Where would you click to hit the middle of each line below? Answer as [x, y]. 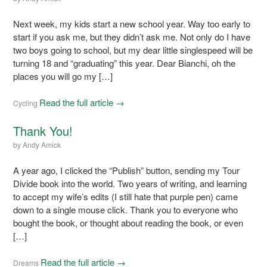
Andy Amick [42, 144]
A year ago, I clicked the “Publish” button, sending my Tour [127, 170]
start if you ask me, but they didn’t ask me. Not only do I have [132, 36]
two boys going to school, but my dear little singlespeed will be [133, 49]
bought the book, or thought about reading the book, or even [128, 222]
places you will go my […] [63, 76]
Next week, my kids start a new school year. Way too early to [132, 23]
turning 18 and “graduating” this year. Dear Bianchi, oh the [125, 63]
